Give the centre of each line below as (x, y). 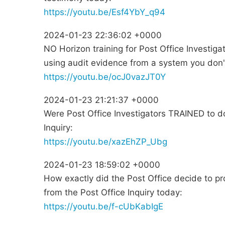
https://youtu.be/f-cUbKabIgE (103, 207)
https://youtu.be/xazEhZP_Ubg (105, 142)
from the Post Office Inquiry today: (113, 193)
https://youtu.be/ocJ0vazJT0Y (105, 77)
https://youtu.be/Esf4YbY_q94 (104, 12)
